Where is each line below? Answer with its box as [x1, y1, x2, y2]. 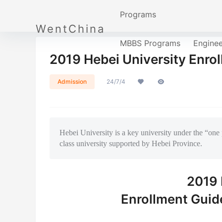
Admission [57, 78, 87, 85]
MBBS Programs [120, 38, 180, 48]
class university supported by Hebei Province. [59, 139, 202, 148]
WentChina [36, 22, 105, 35]
